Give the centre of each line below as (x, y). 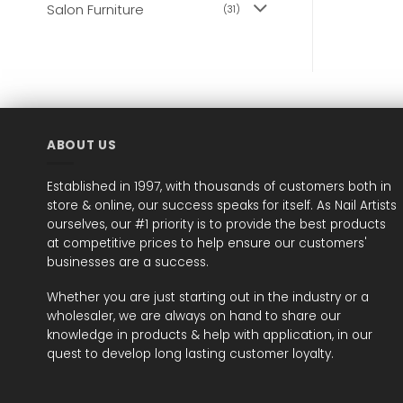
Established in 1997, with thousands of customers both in (219, 187)
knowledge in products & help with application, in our (210, 335)
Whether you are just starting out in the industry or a (208, 297)
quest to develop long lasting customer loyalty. (190, 354)
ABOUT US (82, 145)
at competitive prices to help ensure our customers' (207, 244)
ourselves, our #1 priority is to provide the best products (216, 225)
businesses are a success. (128, 263)
